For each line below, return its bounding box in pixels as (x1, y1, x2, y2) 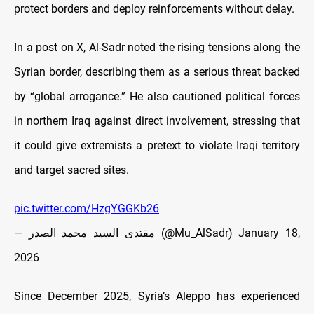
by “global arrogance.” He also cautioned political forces (14, 89, 300, 103)
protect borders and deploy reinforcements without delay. (14, 1, 294, 15)
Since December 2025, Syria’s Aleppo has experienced (14, 289, 300, 303)
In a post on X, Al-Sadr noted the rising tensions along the (14, 40, 300, 54)
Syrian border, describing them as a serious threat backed (14, 64, 300, 78)
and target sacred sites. (14, 163, 129, 177)
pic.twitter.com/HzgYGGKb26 (14, 201, 159, 215)
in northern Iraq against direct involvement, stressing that (14, 114, 300, 128)
